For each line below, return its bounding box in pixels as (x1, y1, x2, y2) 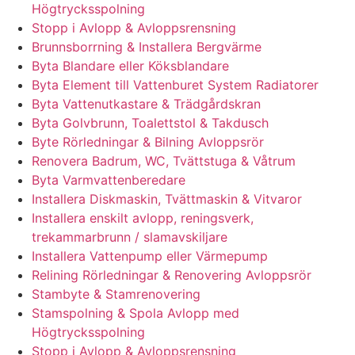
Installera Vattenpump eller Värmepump (32, 247, 268, 264)
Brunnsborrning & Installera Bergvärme (32, 38, 261, 55)
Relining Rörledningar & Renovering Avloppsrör (32, 266, 311, 283)
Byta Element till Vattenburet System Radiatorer (32, 76, 319, 93)
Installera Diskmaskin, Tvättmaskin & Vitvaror (32, 190, 302, 207)
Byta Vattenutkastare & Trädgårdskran (32, 95, 261, 112)
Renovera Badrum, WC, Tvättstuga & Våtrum (32, 152, 296, 169)
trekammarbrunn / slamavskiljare (32, 228, 227, 245)
